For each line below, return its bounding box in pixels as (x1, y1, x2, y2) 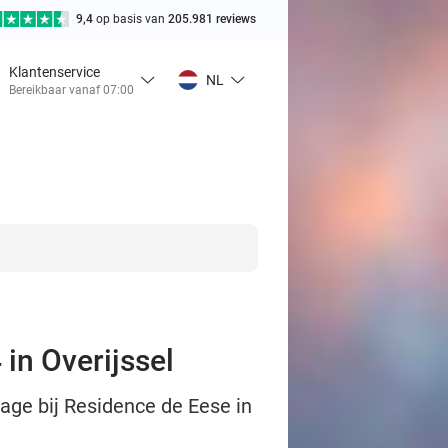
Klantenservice (9, 63, 100, 80)
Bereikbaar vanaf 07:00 (9, 82, 134, 97)
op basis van (96, 12, 168, 26)
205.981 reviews (168, 12, 256, 26)
